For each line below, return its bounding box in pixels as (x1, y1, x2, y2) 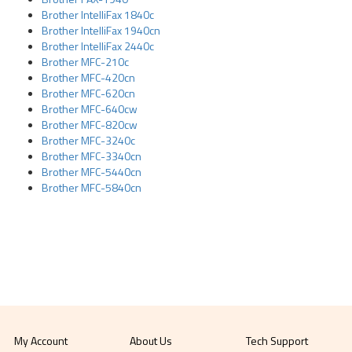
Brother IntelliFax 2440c (42, 38, 155, 54)
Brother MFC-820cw (42, 116, 138, 133)
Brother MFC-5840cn (42, 179, 142, 196)
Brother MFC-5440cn (42, 163, 142, 180)
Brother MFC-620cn (42, 85, 136, 101)
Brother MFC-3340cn (42, 148, 142, 164)
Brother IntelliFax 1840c (42, 6, 155, 23)
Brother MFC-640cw (42, 101, 138, 117)
